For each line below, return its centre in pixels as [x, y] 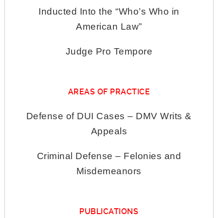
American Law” [109, 27]
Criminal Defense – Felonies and [109, 156]
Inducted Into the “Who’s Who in [109, 12]
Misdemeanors [109, 171]
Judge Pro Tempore [109, 52]
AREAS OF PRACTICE [109, 92]
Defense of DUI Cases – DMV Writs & [109, 116]
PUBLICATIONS [109, 212]
